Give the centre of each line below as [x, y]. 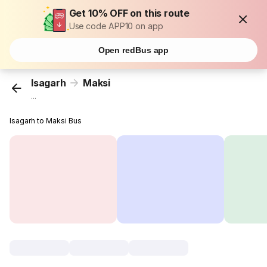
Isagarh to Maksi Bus [46, 121]
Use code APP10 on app [116, 26]
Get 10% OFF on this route [129, 13]
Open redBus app [133, 50]
